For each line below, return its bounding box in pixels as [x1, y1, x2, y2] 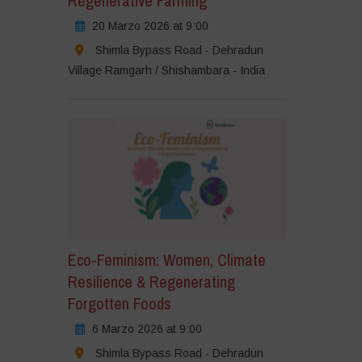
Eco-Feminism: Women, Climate [67, 249, 266, 271]
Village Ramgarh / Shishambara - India [67, 63, 265, 77]
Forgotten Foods [67, 293, 171, 315]
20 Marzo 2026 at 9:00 [91, 19, 208, 32]
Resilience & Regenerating [67, 271, 235, 293]
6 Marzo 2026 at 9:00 [91, 322, 202, 336]
